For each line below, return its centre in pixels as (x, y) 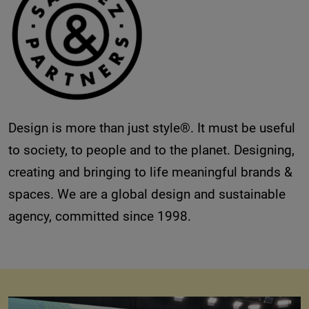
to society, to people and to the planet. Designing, (151, 150)
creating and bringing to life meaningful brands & (150, 172)
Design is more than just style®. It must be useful (152, 128)
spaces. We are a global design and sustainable (147, 194)
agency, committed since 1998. (100, 216)
